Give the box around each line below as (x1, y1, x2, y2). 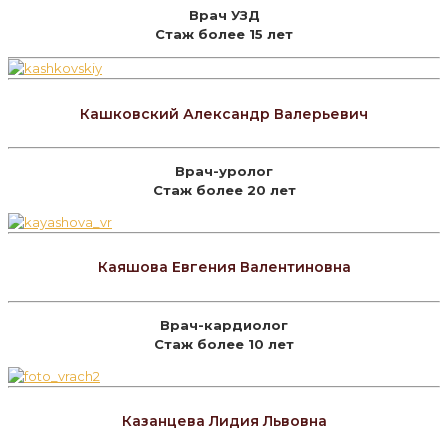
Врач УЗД (188, 7, 260, 24)
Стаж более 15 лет (155, 26, 293, 43)
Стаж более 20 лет (152, 181, 296, 198)
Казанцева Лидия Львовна (121, 412, 327, 431)
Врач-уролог (175, 162, 273, 179)
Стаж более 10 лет (154, 335, 294, 352)
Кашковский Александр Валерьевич (80, 104, 368, 123)
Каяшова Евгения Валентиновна (97, 258, 351, 277)
